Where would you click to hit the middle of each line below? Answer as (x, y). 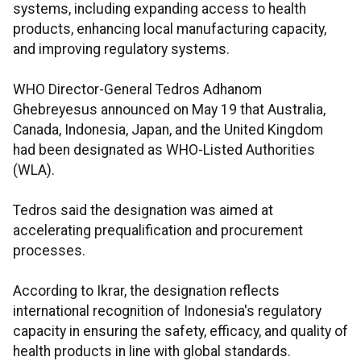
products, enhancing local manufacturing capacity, (170, 29)
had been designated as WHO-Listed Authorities (164, 150)
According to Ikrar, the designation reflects (146, 291)
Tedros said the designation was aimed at (143, 211)
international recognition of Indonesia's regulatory (167, 311)
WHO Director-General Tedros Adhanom (137, 90)
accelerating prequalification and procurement (158, 231)
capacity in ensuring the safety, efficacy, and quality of (180, 332)
